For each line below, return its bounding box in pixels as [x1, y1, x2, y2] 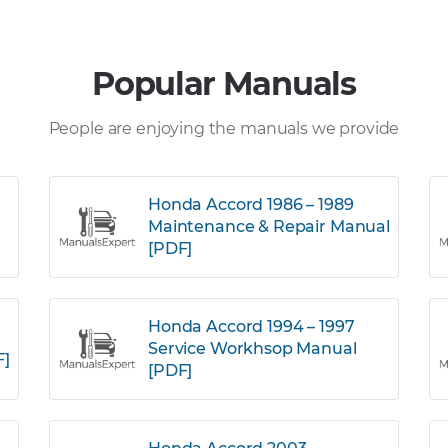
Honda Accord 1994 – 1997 [148, 317, 355, 336]
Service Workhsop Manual [148, 339, 357, 358]
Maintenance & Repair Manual [148, 217, 390, 236]
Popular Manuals [92, 64, 356, 103]
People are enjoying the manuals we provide [48, 119, 400, 138]
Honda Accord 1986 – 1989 [148, 195, 354, 214]
